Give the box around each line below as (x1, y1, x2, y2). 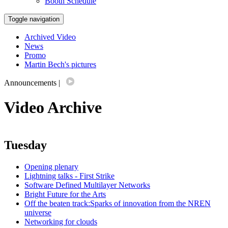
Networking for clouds (24, 217, 97, 226)
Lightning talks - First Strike (24, 171, 115, 180)
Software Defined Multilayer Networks (24, 180, 150, 189)
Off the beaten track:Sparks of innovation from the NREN (24, 198, 211, 208)
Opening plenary (24, 162, 78, 171)
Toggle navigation (8, 15, 60, 23)
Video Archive (4, 98, 102, 117)
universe (24, 208, 51, 217)
